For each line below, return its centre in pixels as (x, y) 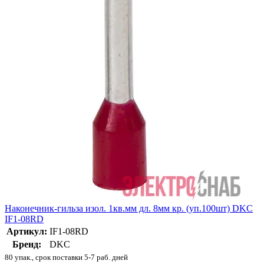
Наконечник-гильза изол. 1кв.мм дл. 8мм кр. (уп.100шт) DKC (129, 208)
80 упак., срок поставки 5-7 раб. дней (66, 257)
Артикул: (27, 231)
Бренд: (27, 244)
